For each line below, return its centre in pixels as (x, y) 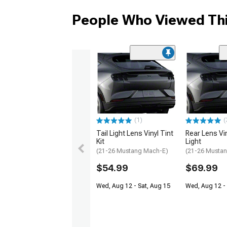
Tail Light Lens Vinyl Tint (135, 133)
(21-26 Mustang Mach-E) (132, 151)
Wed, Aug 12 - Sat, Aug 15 (133, 186)
